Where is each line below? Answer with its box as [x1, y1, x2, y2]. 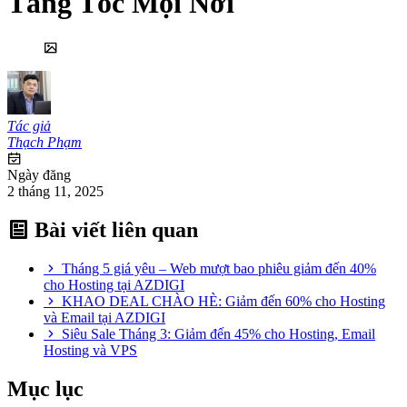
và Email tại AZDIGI [44, 309, 165, 325]
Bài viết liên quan [29, 217, 198, 242]
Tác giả [7, 117, 51, 134]
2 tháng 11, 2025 [7, 183, 104, 199]
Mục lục [7, 376, 84, 401]
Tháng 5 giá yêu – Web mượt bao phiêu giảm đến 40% [62, 260, 376, 276]
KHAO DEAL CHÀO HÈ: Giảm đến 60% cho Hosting [62, 293, 385, 309]
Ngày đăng [7, 166, 71, 183]
